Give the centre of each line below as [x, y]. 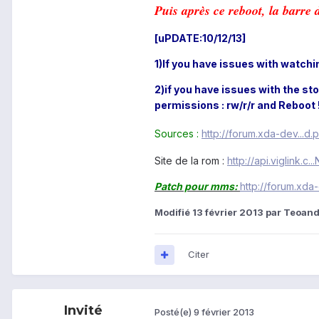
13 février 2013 [228, 212]
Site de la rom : [191, 160]
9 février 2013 [224, 312]
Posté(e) [174, 312]
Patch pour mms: [197, 186]
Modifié [173, 212]
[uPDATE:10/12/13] [200, 38]
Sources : [178, 133]
